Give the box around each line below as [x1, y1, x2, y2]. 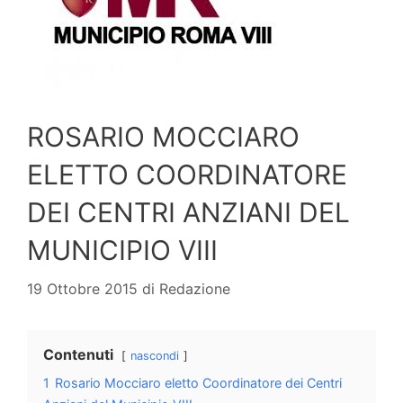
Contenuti [43, 345, 113, 364]
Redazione [159, 280, 230, 299]
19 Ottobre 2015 [27, 280, 138, 299]
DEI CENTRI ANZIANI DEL [27, 196, 350, 229]
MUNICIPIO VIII [27, 234, 218, 267]
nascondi [130, 349, 179, 363]
